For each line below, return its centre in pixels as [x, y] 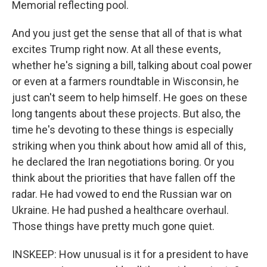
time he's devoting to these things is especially [123, 130]
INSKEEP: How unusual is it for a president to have [130, 254]
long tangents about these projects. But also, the [126, 114]
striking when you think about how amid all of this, [129, 146]
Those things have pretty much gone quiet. [113, 226]
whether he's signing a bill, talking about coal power [132, 65]
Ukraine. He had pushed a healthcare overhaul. [120, 210]
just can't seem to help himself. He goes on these [130, 97]
